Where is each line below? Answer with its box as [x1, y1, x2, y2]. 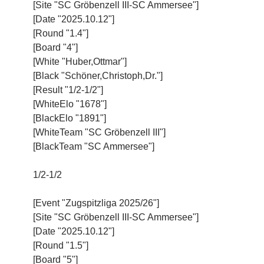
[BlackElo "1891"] [33, 113, 106, 123]
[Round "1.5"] [33, 240, 88, 250]
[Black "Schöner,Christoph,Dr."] [33, 70, 163, 81]
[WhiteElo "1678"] [33, 98, 107, 109]
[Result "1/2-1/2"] [33, 84, 103, 95]
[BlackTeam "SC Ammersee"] [33, 141, 154, 151]
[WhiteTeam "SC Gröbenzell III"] [33, 127, 166, 137]
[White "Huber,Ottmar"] [33, 56, 127, 67]
